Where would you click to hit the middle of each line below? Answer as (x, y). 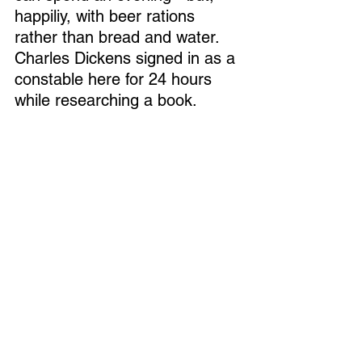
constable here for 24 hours (116, 79)
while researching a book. (106, 100)
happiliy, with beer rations (107, 16)
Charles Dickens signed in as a (127, 58)
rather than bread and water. (122, 37)
